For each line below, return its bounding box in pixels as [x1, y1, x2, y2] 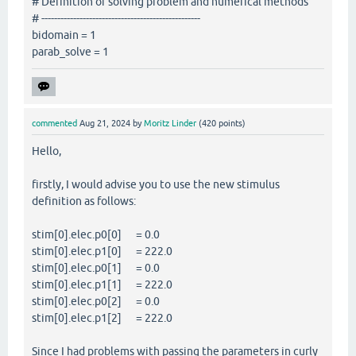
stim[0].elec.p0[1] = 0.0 [32, 261, 160, 274]
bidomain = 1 [32, 28, 96, 41]
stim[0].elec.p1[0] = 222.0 [32, 244, 172, 257]
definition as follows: [32, 194, 136, 207]
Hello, [32, 144, 61, 157]
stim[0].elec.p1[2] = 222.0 [32, 311, 172, 324]
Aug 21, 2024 [79, 118, 130, 128]
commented [32, 118, 77, 128]
